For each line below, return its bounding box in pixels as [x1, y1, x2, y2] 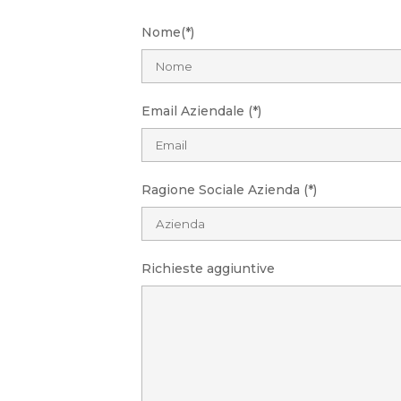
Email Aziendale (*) [141, 102, 262, 119]
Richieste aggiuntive [141, 260, 276, 277]
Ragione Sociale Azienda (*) [141, 181, 318, 198]
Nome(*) [141, 23, 195, 40]
